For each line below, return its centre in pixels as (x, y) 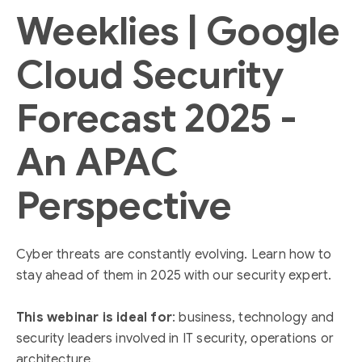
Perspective (124, 206)
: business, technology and (253, 318)
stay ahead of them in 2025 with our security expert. (174, 276)
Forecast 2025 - (157, 119)
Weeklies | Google (178, 32)
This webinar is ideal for (94, 318)
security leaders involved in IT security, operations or (175, 339)
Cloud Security (149, 75)
